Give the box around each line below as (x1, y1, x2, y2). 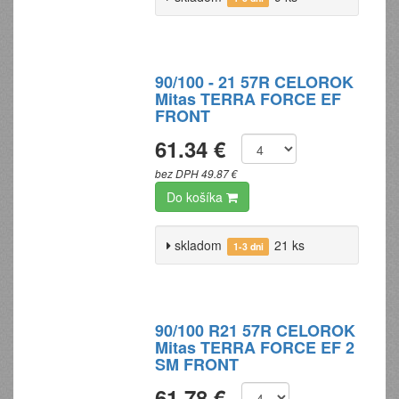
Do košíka (167, 188, 227, 206)
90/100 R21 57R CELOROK (155, 319, 356, 342)
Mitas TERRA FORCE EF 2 (155, 336, 355, 359)
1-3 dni (232, 240, 264, 253)
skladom (171, 236, 223, 254)
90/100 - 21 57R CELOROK (155, 70, 354, 94)
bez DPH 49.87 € (155, 167, 239, 181)
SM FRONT (155, 353, 240, 376)
